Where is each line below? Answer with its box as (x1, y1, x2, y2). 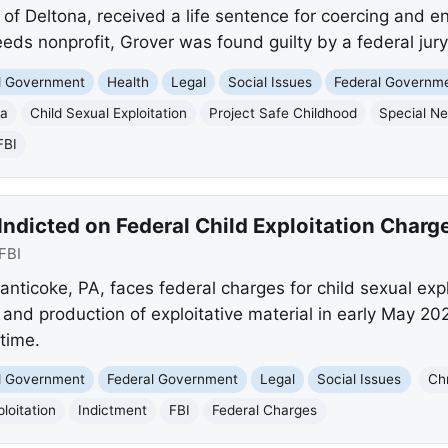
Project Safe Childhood (209, 104, 358, 121)
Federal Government (107, 370, 239, 387)
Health (107, 73, 150, 90)
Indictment (78, 402, 148, 419)
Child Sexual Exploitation (30, 104, 188, 121)
